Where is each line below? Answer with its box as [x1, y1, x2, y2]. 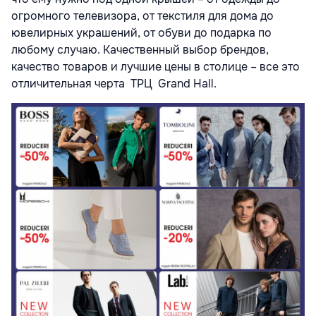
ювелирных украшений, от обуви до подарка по [11, 25, 272, 41]
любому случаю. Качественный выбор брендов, [11, 42, 269, 58]
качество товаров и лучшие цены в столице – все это [11, 59, 300, 75]
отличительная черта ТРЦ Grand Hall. [11, 76, 217, 92]
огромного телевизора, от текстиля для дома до [11, 8, 274, 24]
